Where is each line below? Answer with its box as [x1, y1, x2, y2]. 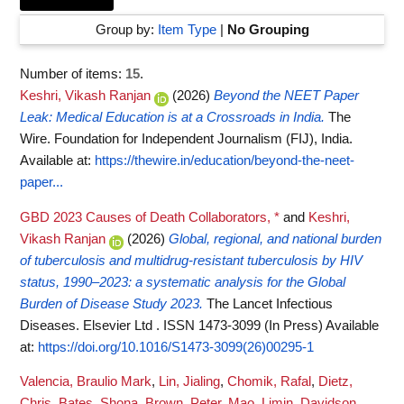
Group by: [95, 23, 158, 37]
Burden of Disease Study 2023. [20, 296, 203, 311]
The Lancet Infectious [207, 296, 333, 311]
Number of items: [20, 67, 125, 81]
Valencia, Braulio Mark [20, 374, 151, 390]
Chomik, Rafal [227, 374, 311, 390]
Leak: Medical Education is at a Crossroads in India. [20, 110, 325, 124]
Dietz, [318, 374, 353, 390]
